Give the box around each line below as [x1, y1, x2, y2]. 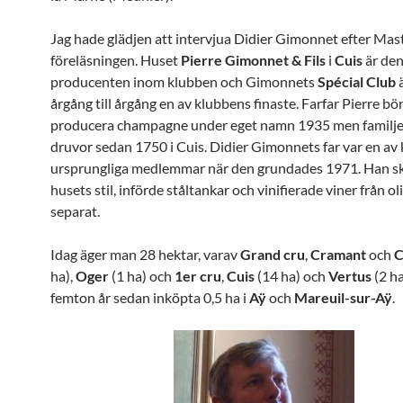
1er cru [175, 267, 221, 284]
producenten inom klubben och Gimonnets [50, 73, 318, 90]
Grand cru [240, 246, 305, 263]
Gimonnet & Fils [225, 51, 326, 68]
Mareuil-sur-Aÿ [294, 289, 392, 306]
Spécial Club [318, 73, 396, 90]
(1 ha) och [109, 267, 175, 284]
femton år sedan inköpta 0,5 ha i [50, 289, 249, 306]
